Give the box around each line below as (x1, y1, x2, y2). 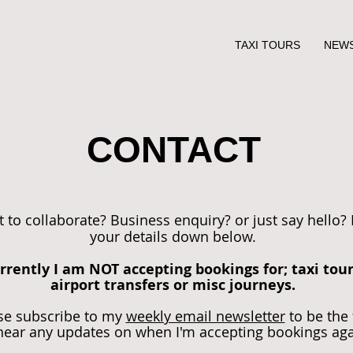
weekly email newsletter (125, 307, 285, 325)
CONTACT (86, 129, 261, 170)
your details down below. (90, 227, 256, 246)
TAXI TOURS (235, 39, 300, 51)
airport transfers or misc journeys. (50, 275, 295, 295)
